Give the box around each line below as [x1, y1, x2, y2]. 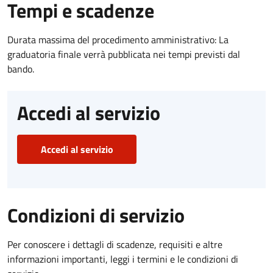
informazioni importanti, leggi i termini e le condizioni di [7, 251, 238, 266]
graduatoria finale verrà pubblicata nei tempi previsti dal [7, 46, 240, 62]
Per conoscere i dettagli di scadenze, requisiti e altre [7, 236, 222, 252]
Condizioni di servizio [7, 200, 185, 230]
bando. [7, 61, 34, 76]
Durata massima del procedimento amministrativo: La [7, 32, 229, 47]
